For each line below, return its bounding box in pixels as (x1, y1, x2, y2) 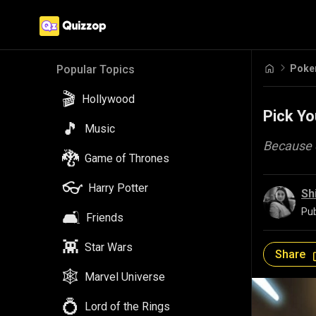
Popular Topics (56, 63, 135, 76)
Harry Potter (88, 181, 148, 195)
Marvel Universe (85, 270, 165, 284)
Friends (86, 211, 123, 224)
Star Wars (85, 241, 133, 254)
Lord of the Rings (85, 300, 170, 313)
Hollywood (82, 92, 135, 106)
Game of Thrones (85, 152, 169, 165)
